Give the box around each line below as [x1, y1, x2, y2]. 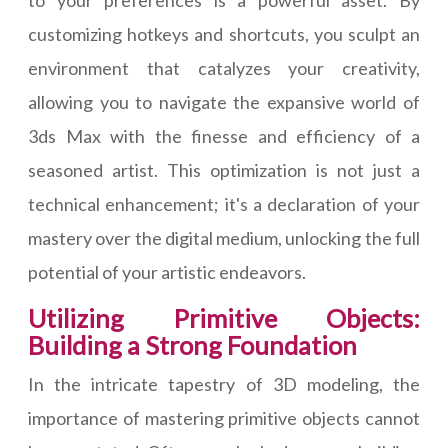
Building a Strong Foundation [28, 330, 357, 361]
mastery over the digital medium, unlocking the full [28, 227, 420, 250]
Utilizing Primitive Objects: [28, 303, 420, 334]
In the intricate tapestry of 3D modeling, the [28, 373, 420, 396]
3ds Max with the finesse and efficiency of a [28, 125, 420, 148]
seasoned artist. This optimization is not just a [28, 159, 420, 182]
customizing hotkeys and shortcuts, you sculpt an [28, 23, 420, 46]
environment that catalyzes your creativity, [28, 57, 420, 80]
